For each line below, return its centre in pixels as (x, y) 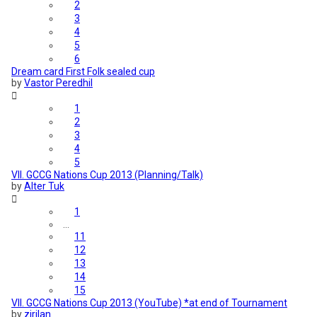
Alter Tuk (44, 186)
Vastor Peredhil (58, 83)
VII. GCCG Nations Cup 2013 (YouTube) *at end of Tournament (149, 303)
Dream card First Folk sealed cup (83, 72)
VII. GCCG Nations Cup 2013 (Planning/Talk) (107, 175)
